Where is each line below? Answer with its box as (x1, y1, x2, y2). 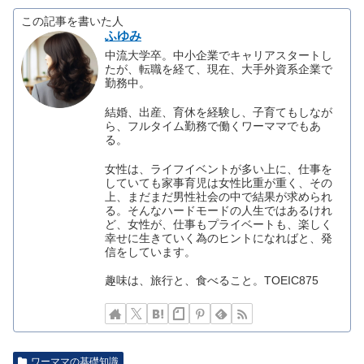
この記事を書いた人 (21, 15, 124, 28)
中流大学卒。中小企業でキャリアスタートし (105, 49, 333, 62)
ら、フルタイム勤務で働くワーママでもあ (105, 119, 322, 132)
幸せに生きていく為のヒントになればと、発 (105, 232, 333, 245)
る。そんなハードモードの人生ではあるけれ (105, 204, 333, 217)
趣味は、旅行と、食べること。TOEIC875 (105, 275, 319, 288)
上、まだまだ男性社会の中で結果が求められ (105, 190, 333, 203)
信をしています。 (105, 245, 197, 258)
